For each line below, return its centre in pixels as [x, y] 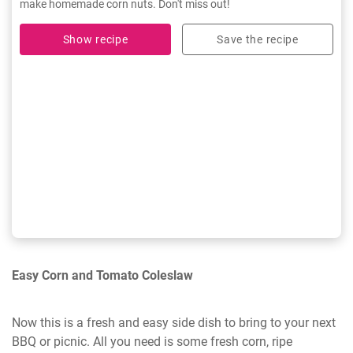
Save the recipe [258, 40]
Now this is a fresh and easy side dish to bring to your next [174, 322]
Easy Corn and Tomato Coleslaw [102, 275]
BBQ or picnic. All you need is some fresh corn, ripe [152, 341]
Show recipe [95, 40]
